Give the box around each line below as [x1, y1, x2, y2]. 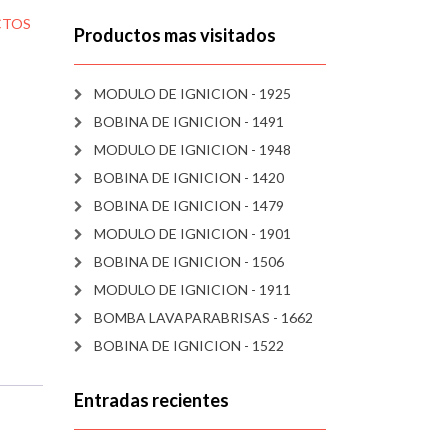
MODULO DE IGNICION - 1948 [93, 141, 291, 158]
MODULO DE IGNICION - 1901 [93, 225, 291, 242]
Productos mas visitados [73, 24, 276, 46]
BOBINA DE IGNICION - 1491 [93, 113, 284, 130]
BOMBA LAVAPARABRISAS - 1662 [93, 309, 313, 326]
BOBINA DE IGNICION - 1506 [93, 253, 284, 270]
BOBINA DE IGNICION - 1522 [93, 337, 284, 354]
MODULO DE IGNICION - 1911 [93, 281, 291, 298]
